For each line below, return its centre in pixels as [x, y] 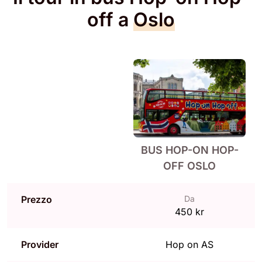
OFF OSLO [189, 166]
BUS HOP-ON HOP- [189, 150]
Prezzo [37, 199]
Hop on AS [189, 244]
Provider [40, 244]
